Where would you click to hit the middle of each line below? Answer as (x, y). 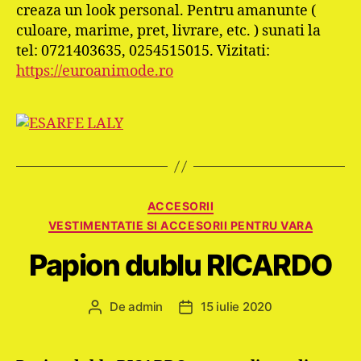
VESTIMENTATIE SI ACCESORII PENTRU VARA (180, 225)
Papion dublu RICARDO (180, 265)
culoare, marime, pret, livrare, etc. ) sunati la (168, 31)
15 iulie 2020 (237, 307)
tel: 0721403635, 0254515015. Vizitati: (143, 51)
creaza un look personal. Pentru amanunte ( (166, 11)
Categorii (210, 203)
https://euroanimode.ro (95, 71)
